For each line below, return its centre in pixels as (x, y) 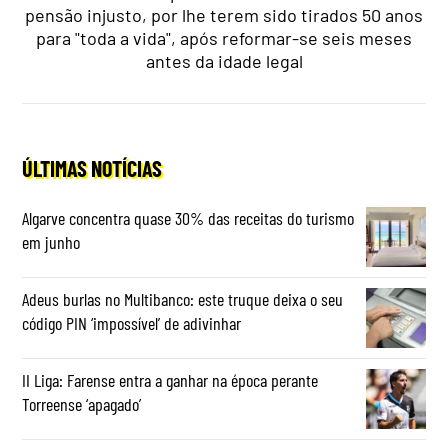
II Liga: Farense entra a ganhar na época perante (170, 379)
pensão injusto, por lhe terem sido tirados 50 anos (224, 14)
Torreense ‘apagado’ (82, 403)
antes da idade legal (224, 60)
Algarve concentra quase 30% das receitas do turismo (188, 217)
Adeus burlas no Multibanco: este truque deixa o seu (183, 298)
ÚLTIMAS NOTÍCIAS (92, 167)
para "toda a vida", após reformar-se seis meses (224, 37)
